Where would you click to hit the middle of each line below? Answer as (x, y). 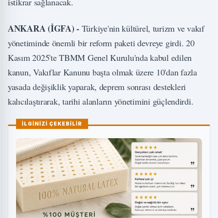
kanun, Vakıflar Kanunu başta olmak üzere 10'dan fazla (102, 72)
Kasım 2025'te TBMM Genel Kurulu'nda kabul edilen (100, 58)
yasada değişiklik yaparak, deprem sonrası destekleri (97, 87)
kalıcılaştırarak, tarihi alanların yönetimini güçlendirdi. (101, 101)
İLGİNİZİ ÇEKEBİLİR (52, 124)
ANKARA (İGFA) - (45, 28)
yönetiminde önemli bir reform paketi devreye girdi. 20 (101, 43)
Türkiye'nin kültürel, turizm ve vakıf (143, 28)
